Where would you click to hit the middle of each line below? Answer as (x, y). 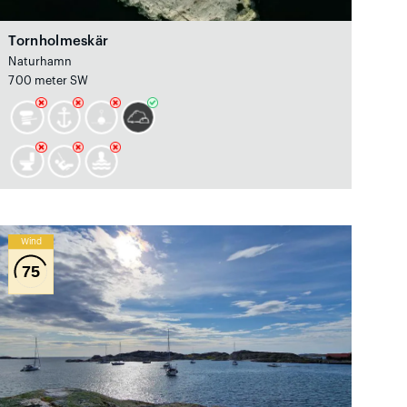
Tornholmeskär (59, 42)
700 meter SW (49, 81)
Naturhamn (40, 62)
